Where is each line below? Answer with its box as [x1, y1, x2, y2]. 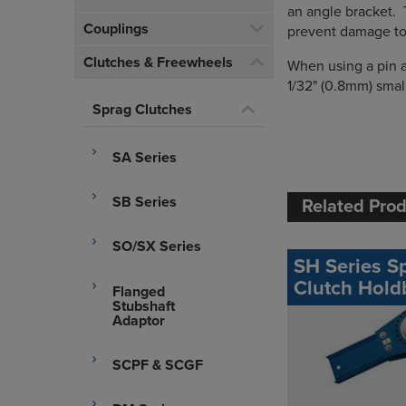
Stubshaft [112, 296, 175, 315]
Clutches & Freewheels [83, 53, 233, 72]
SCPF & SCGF [112, 355, 203, 374]
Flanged [112, 282, 165, 301]
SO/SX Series [112, 237, 201, 256]
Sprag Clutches [92, 101, 192, 119]
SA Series [112, 149, 177, 167]
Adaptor [112, 311, 165, 330]
